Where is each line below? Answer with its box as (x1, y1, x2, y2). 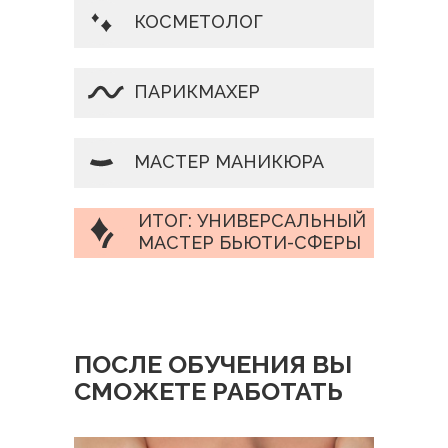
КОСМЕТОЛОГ (134, 11, 263, 32)
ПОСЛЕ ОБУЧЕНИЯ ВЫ (74, 349, 352, 379)
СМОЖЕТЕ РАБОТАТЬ (74, 376, 343, 406)
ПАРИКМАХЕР (134, 81, 260, 102)
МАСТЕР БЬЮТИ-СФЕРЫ (138, 232, 361, 253)
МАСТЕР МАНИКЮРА (134, 151, 324, 172)
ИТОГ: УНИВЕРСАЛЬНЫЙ (138, 210, 366, 231)
